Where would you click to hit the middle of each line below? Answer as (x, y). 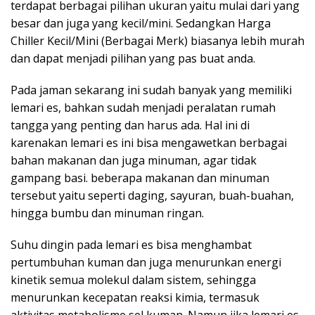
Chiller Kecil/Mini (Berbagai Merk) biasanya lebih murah (157, 41)
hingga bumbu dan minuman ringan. (107, 213)
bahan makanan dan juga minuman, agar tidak (134, 161)
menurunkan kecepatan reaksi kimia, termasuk (135, 298)
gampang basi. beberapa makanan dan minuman (140, 178)
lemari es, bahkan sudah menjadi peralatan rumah (143, 108)
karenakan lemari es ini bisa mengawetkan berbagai (149, 143)
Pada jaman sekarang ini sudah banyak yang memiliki (151, 90)
